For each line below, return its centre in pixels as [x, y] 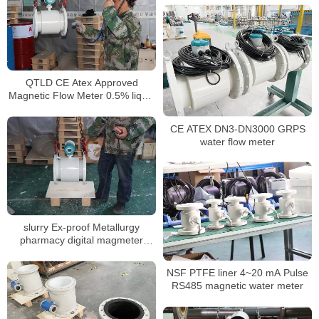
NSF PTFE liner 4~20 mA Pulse [237, 273]
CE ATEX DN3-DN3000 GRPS [237, 129]
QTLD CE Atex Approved [82, 83]
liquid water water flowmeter [82, 253]
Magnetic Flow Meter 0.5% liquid [82, 96]
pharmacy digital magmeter [82, 240]
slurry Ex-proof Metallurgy [82, 228]
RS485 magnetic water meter [237, 286]
